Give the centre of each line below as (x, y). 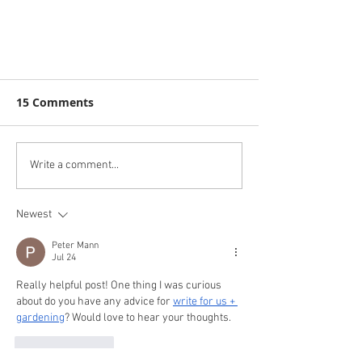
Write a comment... (74, 166)
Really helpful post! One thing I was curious (120, 285)
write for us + (205, 301)
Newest (34, 214)
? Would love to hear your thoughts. (148, 318)
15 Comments (55, 102)
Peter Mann (75, 245)
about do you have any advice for (95, 301)
